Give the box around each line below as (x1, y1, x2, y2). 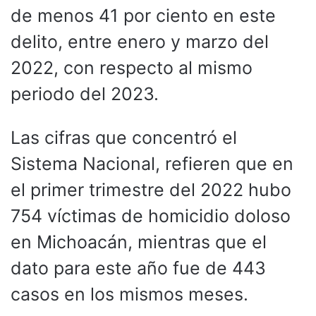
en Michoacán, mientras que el (11, 231, 267, 253)
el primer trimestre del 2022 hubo (11, 178, 291, 200)
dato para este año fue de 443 (11, 257, 266, 279)
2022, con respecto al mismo (11, 56, 253, 78)
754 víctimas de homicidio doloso (11, 205, 291, 226)
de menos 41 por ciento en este (11, 4, 276, 26)
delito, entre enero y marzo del (11, 30, 269, 52)
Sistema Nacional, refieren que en (11, 152, 293, 174)
